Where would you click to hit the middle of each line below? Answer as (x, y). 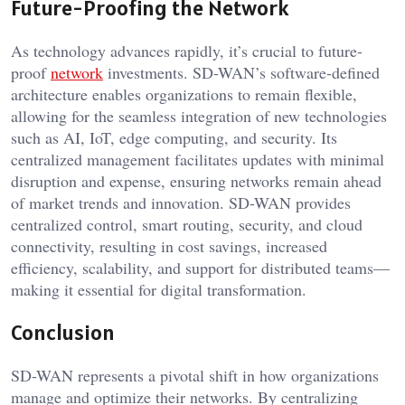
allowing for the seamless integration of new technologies (199, 115)
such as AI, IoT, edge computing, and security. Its (174, 137)
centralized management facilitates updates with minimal (198, 159)
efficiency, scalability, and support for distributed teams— (200, 267)
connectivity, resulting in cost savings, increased (169, 245)
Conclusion (63, 332)
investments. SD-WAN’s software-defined (241, 72)
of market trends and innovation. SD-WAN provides (181, 202)
